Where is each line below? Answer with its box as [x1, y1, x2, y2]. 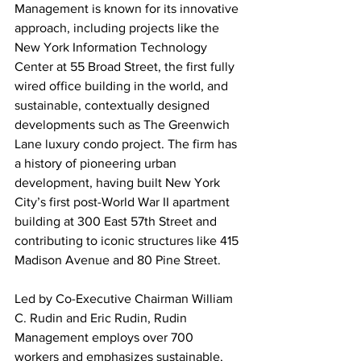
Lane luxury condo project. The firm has [15, 137, 240, 151]
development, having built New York [15, 176, 223, 189]
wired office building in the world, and [15, 79, 231, 93]
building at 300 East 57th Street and [15, 214, 220, 228]
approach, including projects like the [15, 21, 222, 35]
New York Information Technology [15, 40, 210, 54]
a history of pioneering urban [15, 156, 180, 170]
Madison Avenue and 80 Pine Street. [15, 253, 221, 267]
